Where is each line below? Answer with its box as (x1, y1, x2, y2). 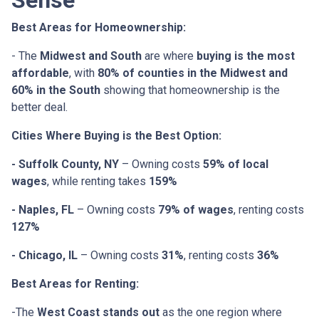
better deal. (11, 100, 68, 115)
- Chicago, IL (11, 249, 78, 263)
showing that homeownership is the (100, 83, 280, 98)
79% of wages (158, 203, 234, 217)
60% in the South (11, 83, 100, 98)
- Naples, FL (11, 203, 74, 217)
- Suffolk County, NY (11, 157, 119, 172)
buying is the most (197, 49, 295, 63)
